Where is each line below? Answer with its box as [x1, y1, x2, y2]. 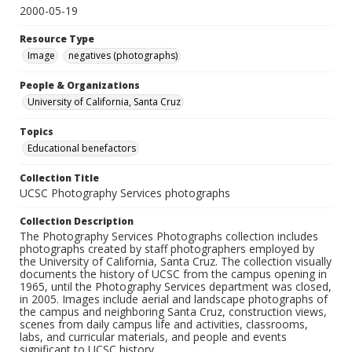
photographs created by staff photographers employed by [20, 241, 314, 257]
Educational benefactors [27, 141, 136, 156]
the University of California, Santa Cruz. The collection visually [20, 254, 332, 269]
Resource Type [20, 32, 94, 46]
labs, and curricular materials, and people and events [20, 329, 287, 345]
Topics [20, 125, 53, 139]
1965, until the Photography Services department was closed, [20, 279, 332, 295]
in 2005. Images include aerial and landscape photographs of [20, 291, 328, 307]
